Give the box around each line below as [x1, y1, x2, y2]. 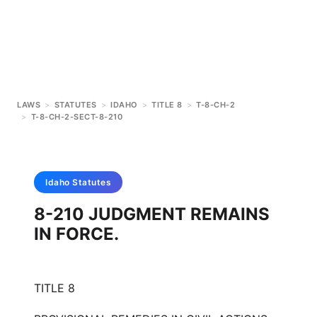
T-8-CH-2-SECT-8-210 [30, 112, 122, 122]
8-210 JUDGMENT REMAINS [34, 204, 270, 224]
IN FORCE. [34, 224, 119, 244]
